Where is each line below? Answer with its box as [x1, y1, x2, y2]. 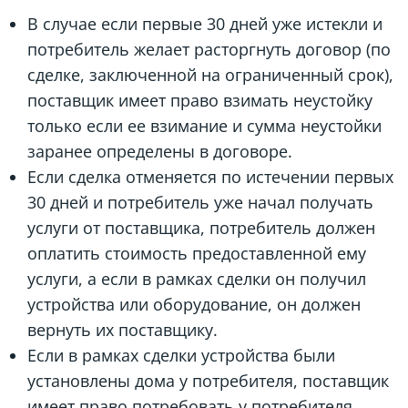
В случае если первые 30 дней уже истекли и [27, 12, 382, 35]
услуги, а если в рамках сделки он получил [27, 267, 366, 290]
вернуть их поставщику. [27, 318, 218, 341]
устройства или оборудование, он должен [27, 292, 361, 315]
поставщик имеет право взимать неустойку [27, 88, 372, 111]
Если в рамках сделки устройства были [27, 343, 335, 366]
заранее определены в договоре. [27, 139, 292, 162]
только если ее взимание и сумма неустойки [27, 114, 382, 137]
